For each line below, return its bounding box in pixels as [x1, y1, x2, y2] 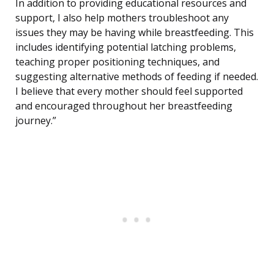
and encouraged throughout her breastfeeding [15, 99, 232, 113]
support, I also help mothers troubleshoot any [15, 11, 229, 25]
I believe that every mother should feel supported [15, 84, 243, 98]
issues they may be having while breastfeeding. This [15, 26, 254, 40]
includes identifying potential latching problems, [15, 40, 236, 54]
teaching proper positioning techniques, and [15, 55, 220, 69]
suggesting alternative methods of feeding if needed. [15, 70, 258, 84]
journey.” [15, 114, 56, 128]
